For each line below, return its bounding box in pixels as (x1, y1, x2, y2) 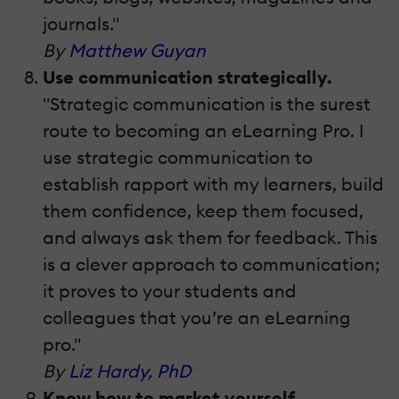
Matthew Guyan (69, 39, 206, 62)
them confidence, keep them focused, (43, 199, 363, 223)
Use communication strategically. (43, 66, 332, 89)
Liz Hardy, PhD (69, 360, 191, 383)
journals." (43, 12, 119, 36)
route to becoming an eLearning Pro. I (43, 119, 364, 142)
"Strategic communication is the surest (43, 93, 370, 116)
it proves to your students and (43, 280, 297, 303)
